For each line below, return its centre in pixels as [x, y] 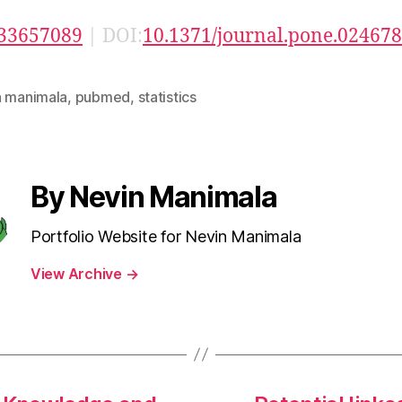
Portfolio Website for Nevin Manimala [166, 236]
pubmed [103, 96]
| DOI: [113, 36]
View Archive [78, 273]
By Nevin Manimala [154, 197]
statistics [167, 96]
